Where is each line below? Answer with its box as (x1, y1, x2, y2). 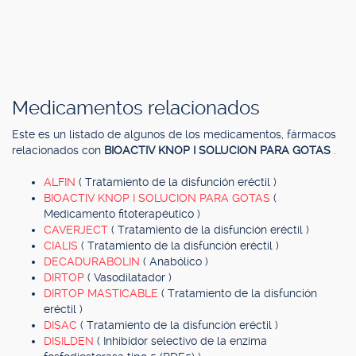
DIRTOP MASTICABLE (44, 287, 161, 300)
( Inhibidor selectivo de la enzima (97, 335, 267, 347)
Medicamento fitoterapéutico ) (44, 207, 200, 220)
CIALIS (44, 239, 81, 252)
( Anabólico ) (143, 255, 208, 268)
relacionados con (12, 144, 104, 157)
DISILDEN (44, 335, 97, 347)
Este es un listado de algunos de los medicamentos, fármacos (12, 128, 336, 141)
